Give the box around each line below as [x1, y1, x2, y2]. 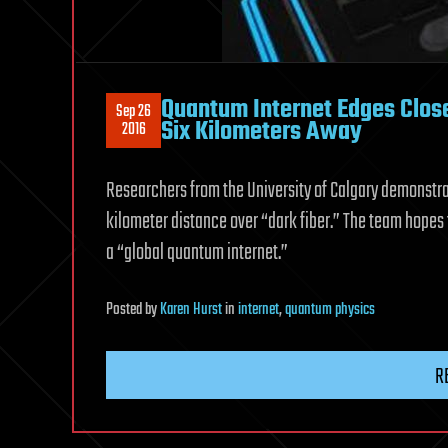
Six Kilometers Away [161, 111, 362, 152]
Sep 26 [116, 98, 151, 125]
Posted [106, 297, 145, 324]
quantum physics [285, 297, 375, 324]
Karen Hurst [160, 297, 222, 324]
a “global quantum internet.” [106, 236, 288, 271]
